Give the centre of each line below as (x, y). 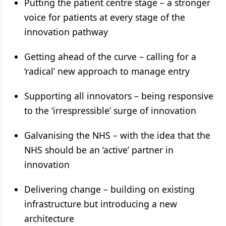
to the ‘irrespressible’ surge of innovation (110, 110)
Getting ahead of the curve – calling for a (110, 56)
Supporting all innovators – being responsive (119, 96)
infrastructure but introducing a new (101, 204)
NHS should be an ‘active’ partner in (99, 150)
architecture (49, 218)
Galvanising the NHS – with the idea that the (117, 135)
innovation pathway (66, 32)
